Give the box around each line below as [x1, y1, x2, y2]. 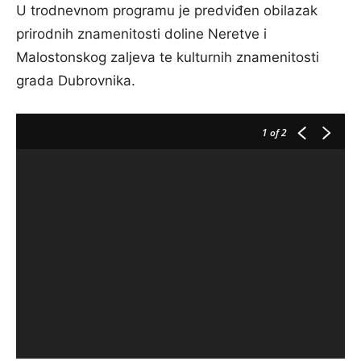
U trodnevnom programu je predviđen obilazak [16, 2, 317, 19]
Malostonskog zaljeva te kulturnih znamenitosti [16, 49, 319, 65]
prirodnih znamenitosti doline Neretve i [16, 26, 267, 42]
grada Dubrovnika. [16, 73, 135, 89]
